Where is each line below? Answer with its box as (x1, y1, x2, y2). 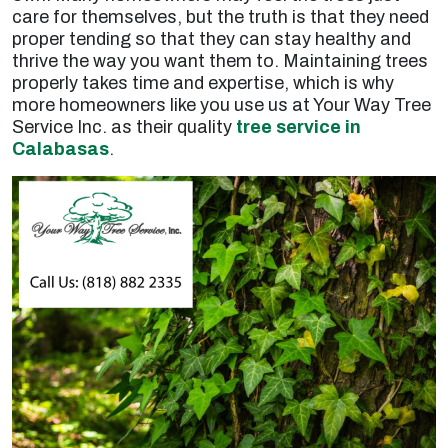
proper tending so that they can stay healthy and (12, 29, 411, 49)
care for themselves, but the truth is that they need (12, 7, 429, 27)
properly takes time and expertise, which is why (12, 73, 394, 93)
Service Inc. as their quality (12, 117, 236, 137)
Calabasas (12, 139, 109, 159)
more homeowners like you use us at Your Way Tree (12, 95, 431, 115)
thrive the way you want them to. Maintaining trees (12, 51, 428, 71)
